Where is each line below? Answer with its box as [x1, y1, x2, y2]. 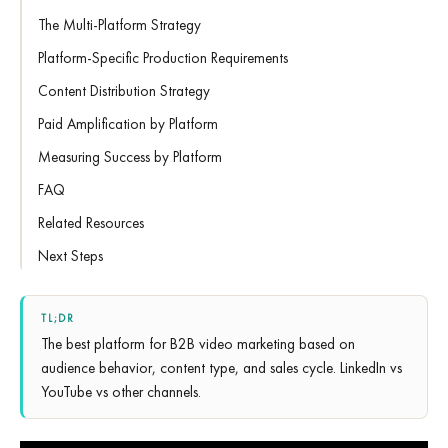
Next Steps [38, 246, 103, 266]
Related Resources [38, 213, 144, 233]
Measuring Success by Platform [38, 147, 222, 167]
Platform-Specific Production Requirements [38, 48, 288, 68]
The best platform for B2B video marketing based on [41, 334, 355, 354]
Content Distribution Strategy [38, 81, 210, 101]
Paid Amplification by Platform [38, 114, 218, 134]
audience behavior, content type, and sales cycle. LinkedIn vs [41, 358, 402, 378]
